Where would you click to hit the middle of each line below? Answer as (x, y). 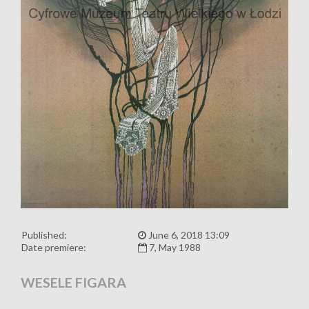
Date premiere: (54, 248)
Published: (44, 235)
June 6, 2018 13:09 (188, 235)
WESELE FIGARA (73, 282)
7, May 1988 (174, 248)
